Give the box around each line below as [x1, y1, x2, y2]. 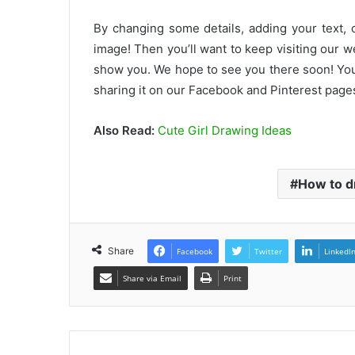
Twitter [254, 245, 282, 257]
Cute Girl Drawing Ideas [158, 122, 292, 138]
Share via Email [123, 272, 181, 284]
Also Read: [94, 122, 158, 138]
